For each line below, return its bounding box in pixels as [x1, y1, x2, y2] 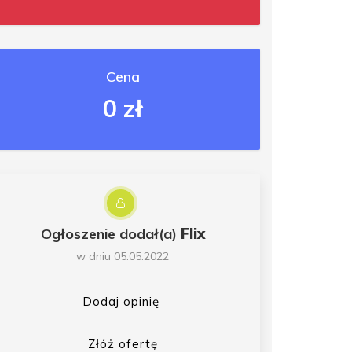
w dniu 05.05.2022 [76, 248, 169, 263]
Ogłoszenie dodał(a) [40, 224, 181, 243]
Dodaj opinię [82, 293, 159, 309]
